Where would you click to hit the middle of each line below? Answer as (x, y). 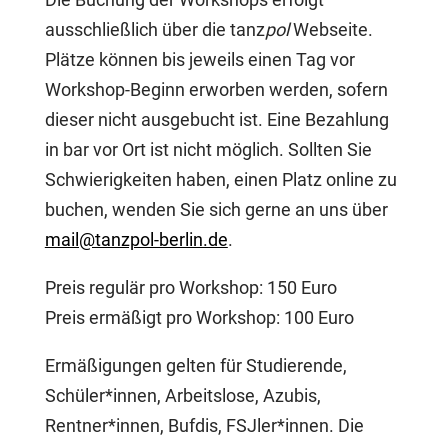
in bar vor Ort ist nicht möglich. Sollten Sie (208, 149)
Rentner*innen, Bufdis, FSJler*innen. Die (204, 425)
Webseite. (330, 29)
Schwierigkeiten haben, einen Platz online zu (220, 179)
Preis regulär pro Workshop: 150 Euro (190, 287)
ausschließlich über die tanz (154, 29)
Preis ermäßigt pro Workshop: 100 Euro (199, 317)
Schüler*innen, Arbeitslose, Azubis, (182, 395)
